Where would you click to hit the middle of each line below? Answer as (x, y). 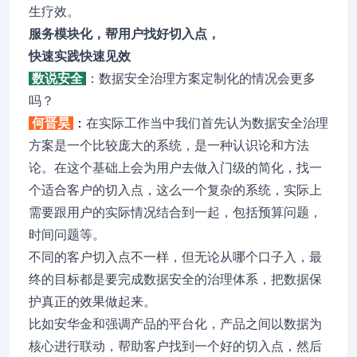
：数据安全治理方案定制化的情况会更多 (201, 78)
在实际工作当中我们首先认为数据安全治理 (207, 123)
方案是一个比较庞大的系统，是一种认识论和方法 (169, 145)
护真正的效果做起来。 (92, 302)
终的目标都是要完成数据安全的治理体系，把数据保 (175, 279)
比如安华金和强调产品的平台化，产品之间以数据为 (175, 324)
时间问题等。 (67, 235)
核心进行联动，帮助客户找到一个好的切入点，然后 (175, 346)
